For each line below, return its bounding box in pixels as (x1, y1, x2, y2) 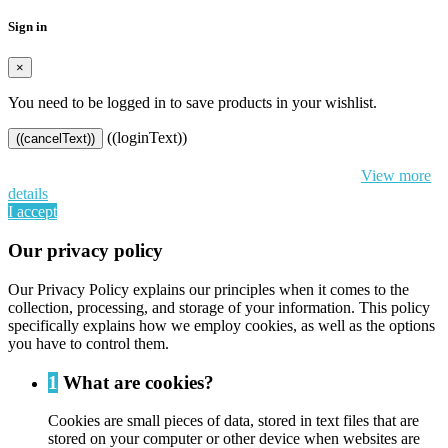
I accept (8, 203, 57, 221)
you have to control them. (8, 334, 169, 352)
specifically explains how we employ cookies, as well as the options (8, 316, 435, 334)
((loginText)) (107, 129, 187, 147)
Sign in (8, 19, 47, 35)
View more (361, 167, 431, 185)
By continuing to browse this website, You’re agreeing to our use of (8, 149, 433, 167)
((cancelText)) (16, 131, 95, 147)
